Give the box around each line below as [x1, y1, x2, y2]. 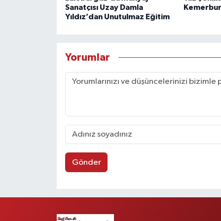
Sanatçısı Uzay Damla [65, 3, 143, 12]
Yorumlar [65, 52, 110, 63]
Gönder [72, 158, 101, 167]
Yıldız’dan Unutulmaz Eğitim [65, 13, 170, 21]
